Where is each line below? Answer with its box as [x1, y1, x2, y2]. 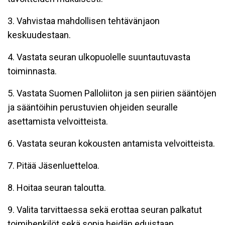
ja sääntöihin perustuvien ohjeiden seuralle [8, 102, 178, 113]
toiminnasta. [8, 66, 57, 76]
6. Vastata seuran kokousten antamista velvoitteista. [8, 138, 215, 149]
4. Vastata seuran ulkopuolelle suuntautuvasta [8, 52, 190, 62]
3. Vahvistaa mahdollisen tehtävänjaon [8, 16, 160, 26]
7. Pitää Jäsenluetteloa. [8, 160, 99, 171]
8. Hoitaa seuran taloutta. [8, 182, 106, 193]
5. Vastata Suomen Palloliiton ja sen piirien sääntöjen [8, 88, 216, 98]
